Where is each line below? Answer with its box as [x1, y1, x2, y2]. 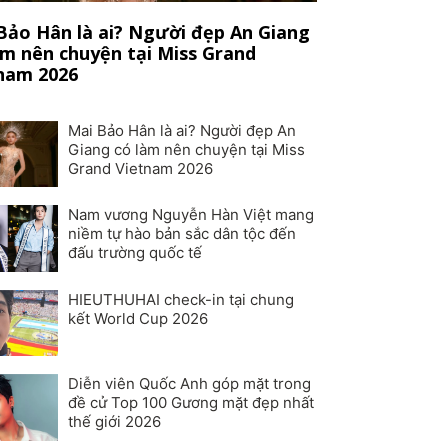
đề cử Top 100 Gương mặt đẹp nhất [67, 393, 314, 413]
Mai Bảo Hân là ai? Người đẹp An [67, 120, 296, 140]
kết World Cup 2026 [67, 308, 208, 328]
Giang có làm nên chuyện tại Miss [67, 139, 305, 159]
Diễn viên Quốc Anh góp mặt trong [67, 374, 311, 394]
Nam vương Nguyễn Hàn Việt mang [67, 205, 314, 225]
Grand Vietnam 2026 [67, 158, 213, 178]
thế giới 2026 [67, 412, 161, 432]
